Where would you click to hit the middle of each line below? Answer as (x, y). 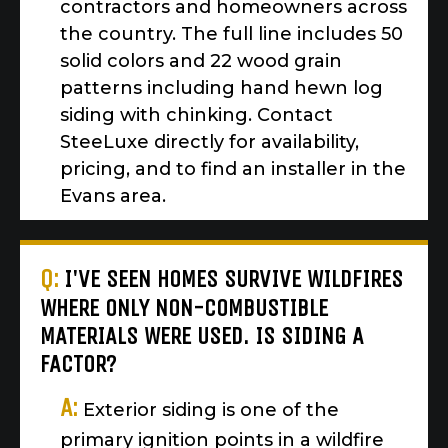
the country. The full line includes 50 (231, 34)
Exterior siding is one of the (211, 410)
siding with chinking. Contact (196, 115)
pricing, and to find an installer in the (233, 169)
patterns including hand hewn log (221, 88)
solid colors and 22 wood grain (201, 61)
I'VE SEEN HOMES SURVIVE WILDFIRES (233, 279)
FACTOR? (78, 364)
